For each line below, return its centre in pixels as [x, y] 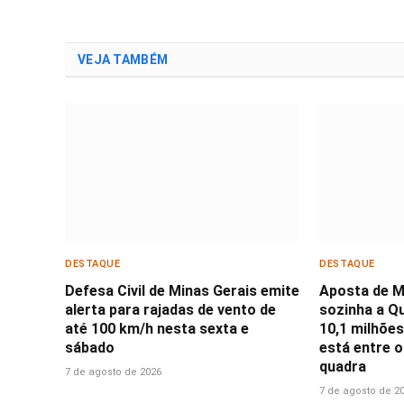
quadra [343, 367]
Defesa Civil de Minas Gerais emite [182, 291]
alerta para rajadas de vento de [170, 310]
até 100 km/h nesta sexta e [157, 329]
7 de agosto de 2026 [113, 372]
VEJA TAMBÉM [123, 60]
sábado [90, 348]
